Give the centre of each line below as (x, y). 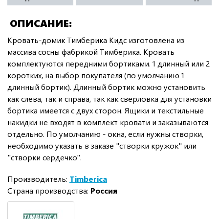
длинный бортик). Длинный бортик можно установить (106, 87)
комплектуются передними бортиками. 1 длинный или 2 (109, 63)
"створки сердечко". (44, 157)
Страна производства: (49, 190)
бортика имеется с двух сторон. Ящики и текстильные (106, 110)
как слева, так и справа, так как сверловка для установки (109, 98)
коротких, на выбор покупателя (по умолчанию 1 (96, 75)
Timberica (88, 178)
